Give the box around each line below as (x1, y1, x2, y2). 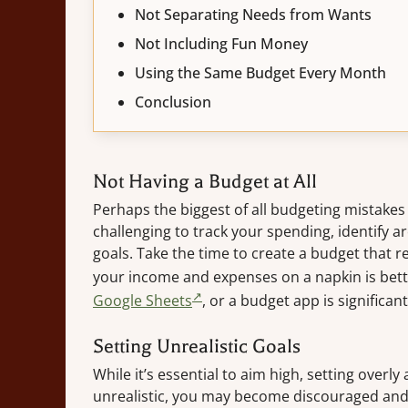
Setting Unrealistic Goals (93, 335, 301, 358)
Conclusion (135, 91, 211, 112)
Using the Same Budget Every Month (135, 62, 386, 83)
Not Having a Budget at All (93, 169, 317, 192)
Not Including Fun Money (135, 33, 308, 54)
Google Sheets (93, 291, 192, 311)
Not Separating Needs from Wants (135, 4, 372, 25)
